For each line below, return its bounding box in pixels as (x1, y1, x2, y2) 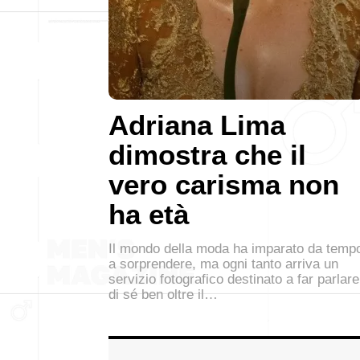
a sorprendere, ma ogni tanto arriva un (108, 256, 338, 272)
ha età (108, 198, 189, 230)
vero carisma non (108, 168, 339, 200)
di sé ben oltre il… (108, 286, 218, 302)
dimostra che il (108, 138, 306, 170)
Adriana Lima (108, 108, 285, 141)
